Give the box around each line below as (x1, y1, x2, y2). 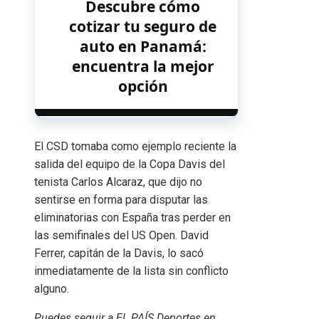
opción (117, 75, 168, 96)
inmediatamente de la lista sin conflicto (34, 263, 229, 278)
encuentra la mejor (71, 56, 214, 76)
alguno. (34, 281, 69, 296)
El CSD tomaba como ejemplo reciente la (34, 139, 236, 153)
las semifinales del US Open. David (34, 228, 209, 242)
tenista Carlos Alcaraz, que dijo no (34, 174, 202, 189)
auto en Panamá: (79, 36, 206, 56)
